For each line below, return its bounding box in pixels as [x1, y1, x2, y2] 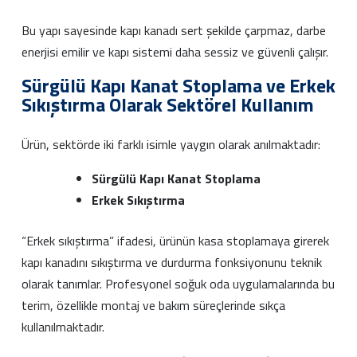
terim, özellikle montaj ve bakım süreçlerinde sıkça [22, 295, 285, 315]
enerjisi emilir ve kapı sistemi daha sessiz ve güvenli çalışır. [22, 41, 328, 61]
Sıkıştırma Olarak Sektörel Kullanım [22, 89, 314, 119]
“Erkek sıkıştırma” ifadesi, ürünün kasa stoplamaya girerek [22, 230, 329, 250]
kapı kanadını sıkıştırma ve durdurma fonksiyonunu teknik [22, 252, 322, 272]
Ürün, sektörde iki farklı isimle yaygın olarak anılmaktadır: [22, 134, 320, 154]
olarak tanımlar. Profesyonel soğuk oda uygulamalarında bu [22, 273, 335, 293]
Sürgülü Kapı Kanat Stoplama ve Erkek [22, 70, 335, 100]
